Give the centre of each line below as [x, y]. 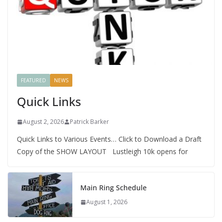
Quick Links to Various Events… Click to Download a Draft [109, 139]
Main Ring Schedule [113, 188]
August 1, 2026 [107, 202]
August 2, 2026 [43, 122]
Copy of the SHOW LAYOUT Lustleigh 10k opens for [102, 152]
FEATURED [33, 81]
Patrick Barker [89, 122]
